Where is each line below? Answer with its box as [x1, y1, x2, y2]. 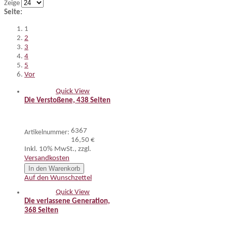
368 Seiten [24, 207, 58, 214]
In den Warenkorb [28, 165, 80, 172]
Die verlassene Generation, [24, 198, 110, 205]
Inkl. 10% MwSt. [24, 145, 74, 153]
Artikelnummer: [24, 129, 69, 136]
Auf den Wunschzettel [24, 174, 92, 182]
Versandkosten [24, 155, 69, 162]
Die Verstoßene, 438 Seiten [24, 97, 110, 104]
